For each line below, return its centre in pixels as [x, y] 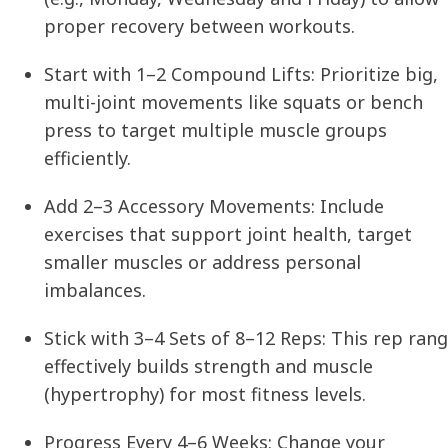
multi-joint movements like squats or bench [233, 102]
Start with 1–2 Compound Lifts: [179, 74]
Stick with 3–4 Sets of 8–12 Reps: [185, 338]
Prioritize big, [376, 74]
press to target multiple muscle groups [215, 130]
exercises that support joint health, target [228, 234]
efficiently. [87, 158]
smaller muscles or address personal [202, 262]
